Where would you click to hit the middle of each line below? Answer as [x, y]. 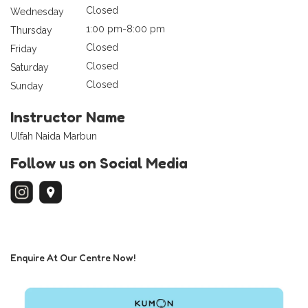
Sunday [27, 86]
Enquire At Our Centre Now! [73, 257]
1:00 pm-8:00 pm [125, 29]
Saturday [30, 67]
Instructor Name [68, 117]
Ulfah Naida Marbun [54, 136]
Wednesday [37, 11]
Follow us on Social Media [99, 163]
